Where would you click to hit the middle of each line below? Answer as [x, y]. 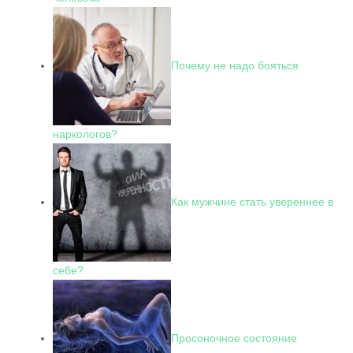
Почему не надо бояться [235, 65]
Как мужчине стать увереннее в [252, 201]
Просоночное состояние [234, 338]
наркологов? [85, 134]
